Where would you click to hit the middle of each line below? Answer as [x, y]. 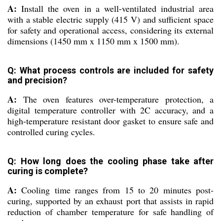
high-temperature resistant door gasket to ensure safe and [110, 121]
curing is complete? [48, 171]
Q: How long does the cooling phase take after [110, 161]
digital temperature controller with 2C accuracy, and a [110, 110]
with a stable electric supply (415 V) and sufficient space [110, 19]
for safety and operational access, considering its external [110, 30]
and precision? [37, 80]
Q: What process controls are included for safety [110, 71]
